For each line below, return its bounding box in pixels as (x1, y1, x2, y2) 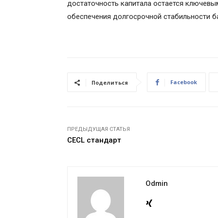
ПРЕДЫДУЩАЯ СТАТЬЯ (67, 126, 130, 133)
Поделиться (91, 79, 128, 87)
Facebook (170, 78, 197, 86)
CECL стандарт (67, 136, 121, 145)
